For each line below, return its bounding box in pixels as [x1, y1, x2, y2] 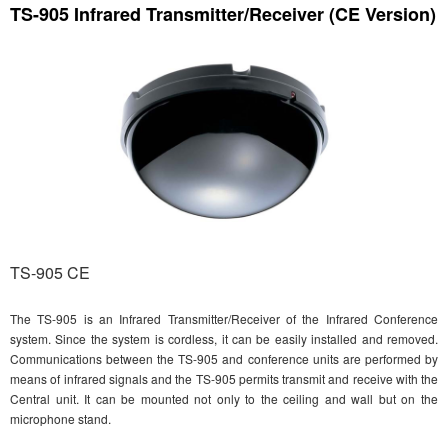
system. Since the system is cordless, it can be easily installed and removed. [10, 330, 438, 348]
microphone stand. [10, 410, 111, 428]
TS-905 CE [10, 261, 90, 285]
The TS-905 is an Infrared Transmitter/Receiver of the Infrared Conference [10, 310, 438, 328]
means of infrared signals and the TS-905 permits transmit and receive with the [10, 370, 438, 388]
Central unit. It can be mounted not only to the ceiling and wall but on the [10, 390, 438, 408]
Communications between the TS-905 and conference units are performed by [10, 350, 438, 368]
